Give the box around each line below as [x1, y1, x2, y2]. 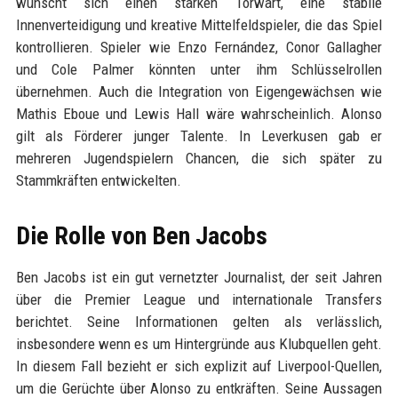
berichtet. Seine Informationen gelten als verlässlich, [15, 313, 383, 330]
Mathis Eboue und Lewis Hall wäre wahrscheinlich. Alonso [15, 105, 383, 123]
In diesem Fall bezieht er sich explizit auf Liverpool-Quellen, [15, 357, 383, 375]
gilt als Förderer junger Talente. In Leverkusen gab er [15, 127, 383, 145]
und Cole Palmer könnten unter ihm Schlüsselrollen [15, 60, 383, 78]
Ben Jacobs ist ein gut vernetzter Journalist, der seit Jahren [15, 268, 383, 286]
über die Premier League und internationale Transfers [15, 291, 383, 308]
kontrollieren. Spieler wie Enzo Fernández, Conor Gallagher [15, 38, 383, 56]
